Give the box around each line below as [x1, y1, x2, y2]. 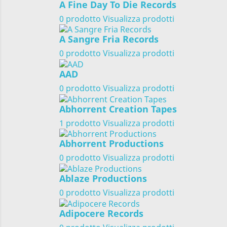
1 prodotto [59, 117, 101, 129]
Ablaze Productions [59, 172, 147, 185]
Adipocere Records [59, 207, 143, 219]
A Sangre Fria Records [59, 33, 159, 46]
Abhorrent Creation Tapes [59, 102, 177, 115]
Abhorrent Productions [59, 137, 164, 150]
